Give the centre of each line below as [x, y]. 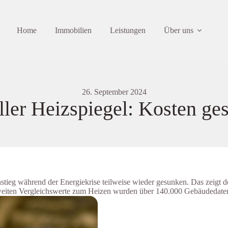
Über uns [178, 30]
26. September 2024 [114, 92]
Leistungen [127, 30]
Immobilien [73, 30]
